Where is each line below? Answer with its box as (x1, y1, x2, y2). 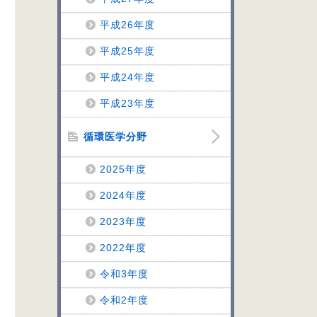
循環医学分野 (83, 131, 147, 142)
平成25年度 (100, 45, 155, 57)
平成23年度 (100, 98, 155, 109)
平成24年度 (100, 71, 155, 83)
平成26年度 (100, 19, 155, 30)
